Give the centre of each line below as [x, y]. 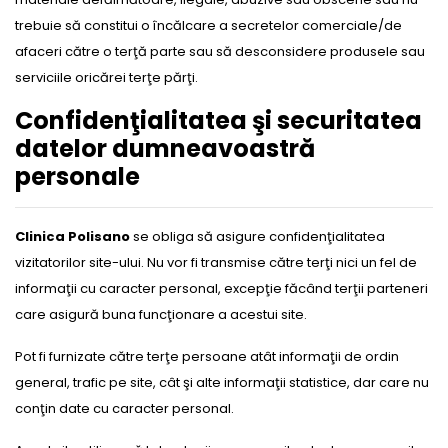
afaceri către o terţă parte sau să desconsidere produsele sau [220, 51]
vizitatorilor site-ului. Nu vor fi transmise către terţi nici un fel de [216, 262]
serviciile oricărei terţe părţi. [106, 77]
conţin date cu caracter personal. [124, 408]
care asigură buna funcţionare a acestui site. [161, 314]
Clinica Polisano [72, 236]
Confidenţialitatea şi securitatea [218, 120]
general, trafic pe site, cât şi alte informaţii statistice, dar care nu [222, 382]
